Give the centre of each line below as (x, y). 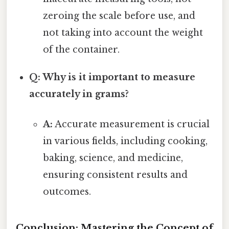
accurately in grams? (79, 94)
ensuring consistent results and (115, 175)
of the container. (81, 49)
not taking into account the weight (123, 32)
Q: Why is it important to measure (112, 77)
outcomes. (67, 191)
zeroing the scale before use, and (119, 16)
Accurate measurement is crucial (131, 124)
